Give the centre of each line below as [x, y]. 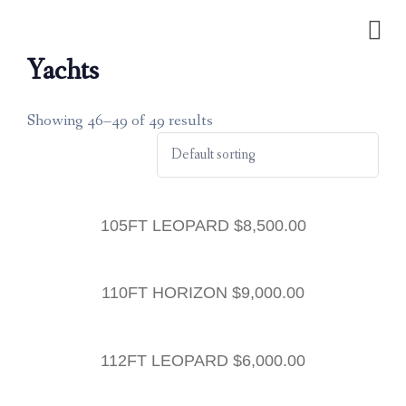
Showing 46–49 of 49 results [120, 120]
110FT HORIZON [167, 293]
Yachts [63, 71]
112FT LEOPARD [167, 361]
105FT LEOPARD [167, 225]
